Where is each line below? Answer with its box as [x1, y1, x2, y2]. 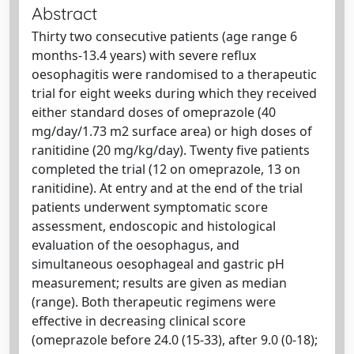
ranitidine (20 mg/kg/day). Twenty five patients [32, 141, 310, 159]
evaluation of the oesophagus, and [32, 236, 239, 254]
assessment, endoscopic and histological [32, 217, 276, 235]
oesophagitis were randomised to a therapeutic [32, 66, 317, 83]
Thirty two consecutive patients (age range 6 [32, 28, 297, 45]
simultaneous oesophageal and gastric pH [32, 255, 284, 273]
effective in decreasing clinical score [32, 312, 246, 330]
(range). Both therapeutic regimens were [32, 293, 276, 311]
